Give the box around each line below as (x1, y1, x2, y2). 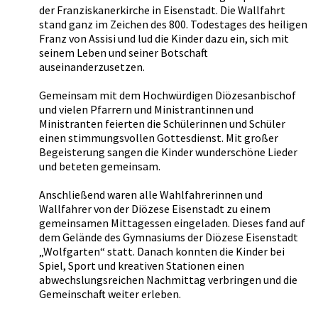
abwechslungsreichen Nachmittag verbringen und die (39, 273, 297, 287)
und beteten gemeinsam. (39, 159, 160, 174)
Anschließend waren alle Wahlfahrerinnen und (39, 187, 263, 202)
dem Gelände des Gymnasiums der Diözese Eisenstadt (39, 230, 298, 245)
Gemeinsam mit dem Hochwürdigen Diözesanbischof (39, 88, 296, 103)
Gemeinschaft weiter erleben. (39, 287, 181, 302)
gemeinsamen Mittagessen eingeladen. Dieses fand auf (39, 216, 305, 231)
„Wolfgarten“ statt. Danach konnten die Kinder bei (39, 244, 285, 259)
